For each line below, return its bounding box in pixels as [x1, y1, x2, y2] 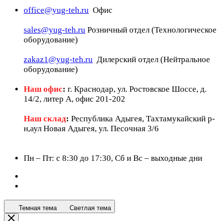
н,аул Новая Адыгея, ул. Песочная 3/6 [24, 124, 159, 133]
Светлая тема [70, 204, 111, 212]
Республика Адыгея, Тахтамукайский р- [69, 114, 215, 123]
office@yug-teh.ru [24, 5, 89, 15]
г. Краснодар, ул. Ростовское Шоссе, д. [66, 84, 207, 94]
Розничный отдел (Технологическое [85, 25, 217, 35]
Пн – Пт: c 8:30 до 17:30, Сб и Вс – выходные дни [24, 153, 202, 163]
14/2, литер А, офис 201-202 [24, 94, 125, 104]
